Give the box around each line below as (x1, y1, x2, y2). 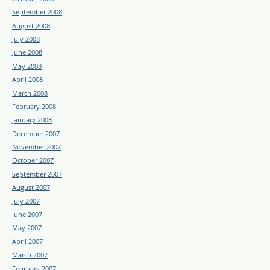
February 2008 (12, 101, 56, 111)
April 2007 (12, 236, 43, 246)
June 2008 (12, 48, 42, 57)
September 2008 (12, 7, 62, 17)
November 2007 (12, 142, 61, 152)
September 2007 (12, 169, 62, 178)
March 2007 (12, 250, 48, 260)
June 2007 (12, 210, 42, 219)
